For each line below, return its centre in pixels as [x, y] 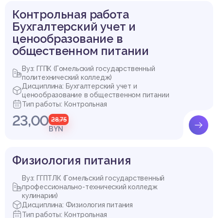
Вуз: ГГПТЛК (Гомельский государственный [93, 178]
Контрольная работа [71, 14]
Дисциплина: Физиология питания [77, 205]
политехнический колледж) [67, 77]
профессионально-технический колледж [90, 187]
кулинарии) [40, 195]
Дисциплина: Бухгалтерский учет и [80, 86]
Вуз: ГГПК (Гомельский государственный [89, 68]
